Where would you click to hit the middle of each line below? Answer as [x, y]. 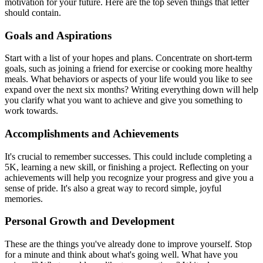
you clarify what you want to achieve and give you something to [124, 100]
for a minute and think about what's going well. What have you [121, 255]
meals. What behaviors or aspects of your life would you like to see [129, 79]
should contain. [33, 12]
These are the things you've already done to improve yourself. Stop [128, 244]
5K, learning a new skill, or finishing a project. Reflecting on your [127, 167]
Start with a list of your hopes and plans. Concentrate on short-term [128, 58]
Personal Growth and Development [90, 221]
